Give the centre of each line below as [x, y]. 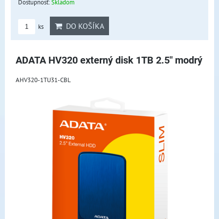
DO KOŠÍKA [83, 26]
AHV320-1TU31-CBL [43, 80]
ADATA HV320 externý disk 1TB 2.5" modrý [109, 60]
